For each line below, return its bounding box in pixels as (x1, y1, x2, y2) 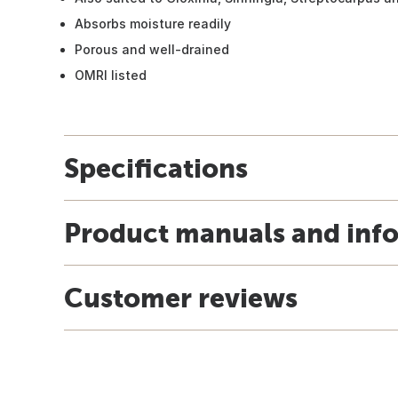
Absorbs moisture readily (75, 15, 231, 31)
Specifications (64, 152, 248, 183)
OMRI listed (75, 67, 147, 83)
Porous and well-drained (75, 41, 229, 57)
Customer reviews (64, 282, 298, 313)
